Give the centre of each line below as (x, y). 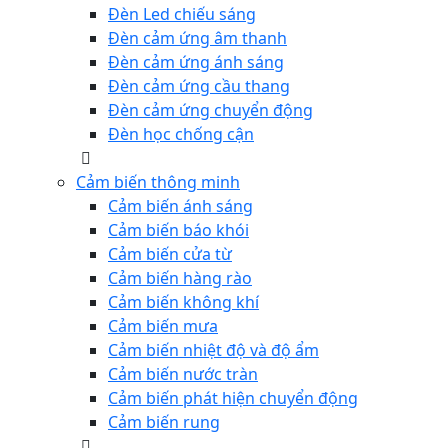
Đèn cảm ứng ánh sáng (196, 62)
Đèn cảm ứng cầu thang (199, 86)
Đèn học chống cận (181, 134)
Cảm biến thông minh (158, 182)
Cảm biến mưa (163, 326)
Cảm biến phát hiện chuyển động (233, 398)
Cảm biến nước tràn (183, 374)
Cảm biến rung (164, 422)
